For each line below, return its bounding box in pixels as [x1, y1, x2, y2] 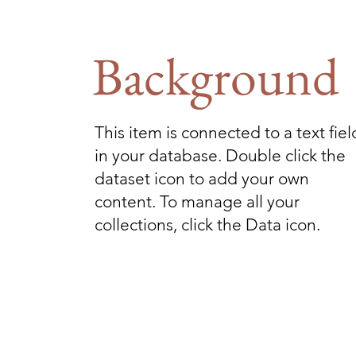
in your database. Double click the [94, 145, 346, 165]
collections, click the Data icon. [94, 215, 320, 234]
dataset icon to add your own [94, 168, 309, 188]
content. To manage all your [94, 192, 300, 211]
